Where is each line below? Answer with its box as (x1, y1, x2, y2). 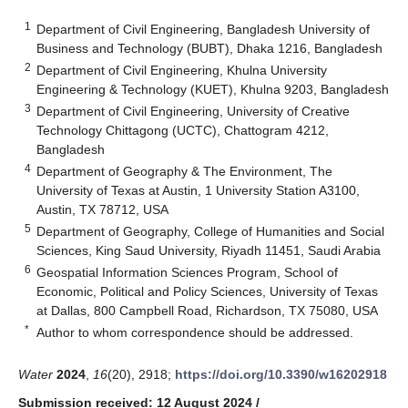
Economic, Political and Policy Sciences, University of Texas (36, 283, 379, 299)
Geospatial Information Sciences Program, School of (36, 264, 339, 280)
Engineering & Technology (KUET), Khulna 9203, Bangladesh (36, 81, 390, 97)
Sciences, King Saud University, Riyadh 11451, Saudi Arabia (36, 242, 382, 258)
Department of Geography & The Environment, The (36, 163, 333, 178)
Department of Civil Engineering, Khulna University (36, 62, 328, 77)
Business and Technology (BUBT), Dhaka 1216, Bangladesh (36, 40, 383, 56)
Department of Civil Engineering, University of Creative (36, 103, 351, 118)
